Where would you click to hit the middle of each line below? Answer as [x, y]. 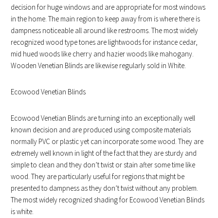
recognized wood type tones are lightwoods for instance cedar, [104, 42]
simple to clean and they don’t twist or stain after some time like [103, 164]
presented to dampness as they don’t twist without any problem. [105, 188]
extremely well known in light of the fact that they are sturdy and [104, 153]
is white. [22, 211]
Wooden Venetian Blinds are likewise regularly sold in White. [99, 65]
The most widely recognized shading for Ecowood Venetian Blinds [108, 200]
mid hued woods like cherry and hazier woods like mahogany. [102, 54]
